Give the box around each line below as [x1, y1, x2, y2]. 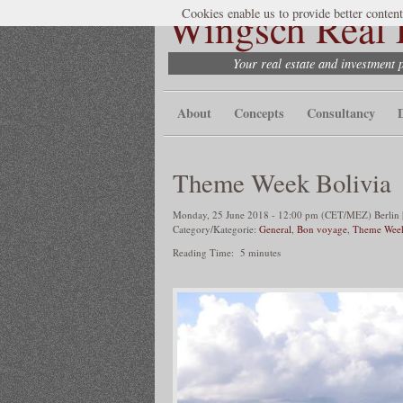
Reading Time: [173, 245, 237, 259]
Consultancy [307, 103, 375, 122]
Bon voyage [297, 221, 347, 236]
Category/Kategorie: [173, 221, 259, 236]
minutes [248, 245, 281, 259]
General [259, 221, 291, 236]
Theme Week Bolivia [173, 166, 391, 200]
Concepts [234, 103, 284, 122]
